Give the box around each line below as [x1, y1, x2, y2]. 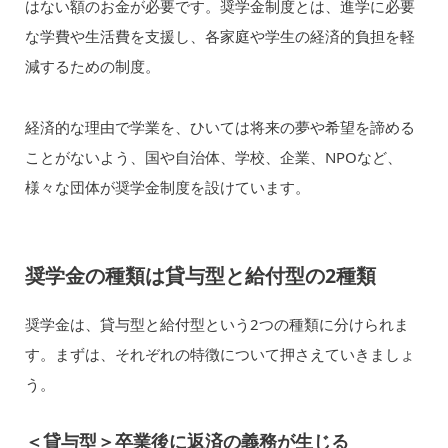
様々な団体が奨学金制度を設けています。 [24, 176, 310, 197]
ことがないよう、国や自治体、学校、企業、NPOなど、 [24, 146, 402, 167]
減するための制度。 [24, 56, 160, 77]
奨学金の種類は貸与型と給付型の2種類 [24, 261, 376, 289]
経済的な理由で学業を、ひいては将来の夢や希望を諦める [24, 116, 415, 137]
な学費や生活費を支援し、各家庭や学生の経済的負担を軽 [24, 26, 415, 47]
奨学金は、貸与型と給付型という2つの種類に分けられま [24, 313, 409, 334]
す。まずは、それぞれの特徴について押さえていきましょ [24, 343, 415, 364]
